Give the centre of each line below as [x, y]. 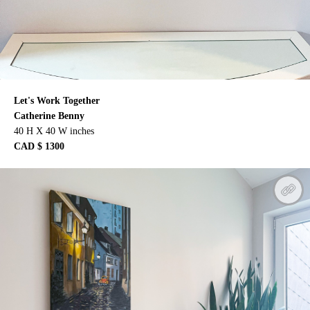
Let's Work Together [57, 100]
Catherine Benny [49, 116]
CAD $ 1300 [39, 146]
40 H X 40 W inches [54, 131]
